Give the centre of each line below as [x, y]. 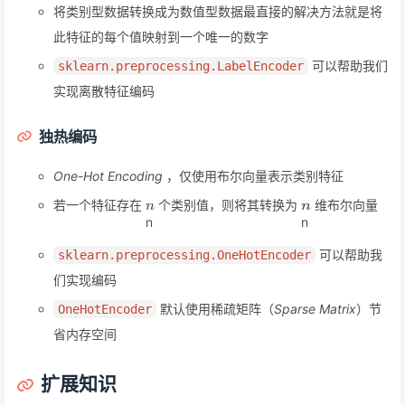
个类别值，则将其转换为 [230, 205]
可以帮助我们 [348, 66]
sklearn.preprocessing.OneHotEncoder [184, 255]
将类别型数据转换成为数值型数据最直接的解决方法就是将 [218, 12]
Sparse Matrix [315, 309]
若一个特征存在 [99, 205]
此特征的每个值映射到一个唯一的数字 [161, 37]
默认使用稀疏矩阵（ [215, 309]
